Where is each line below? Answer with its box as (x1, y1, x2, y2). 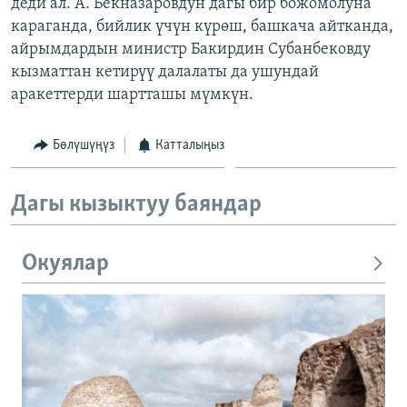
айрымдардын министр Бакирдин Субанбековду (11, 40, 371, 58)
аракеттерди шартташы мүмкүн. (11, 85, 253, 104)
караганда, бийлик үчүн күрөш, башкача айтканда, (11, 17, 393, 35)
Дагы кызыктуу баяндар (11, 193, 262, 218)
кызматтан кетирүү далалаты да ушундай (11, 63, 319, 81)
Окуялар (22, 251, 109, 276)
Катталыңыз (155, 137, 224, 153)
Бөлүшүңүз (52, 137, 114, 153)
